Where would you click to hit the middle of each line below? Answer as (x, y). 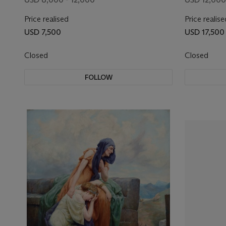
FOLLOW (98, 77)
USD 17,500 (205, 32)
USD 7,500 (43, 32)
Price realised (46, 19)
